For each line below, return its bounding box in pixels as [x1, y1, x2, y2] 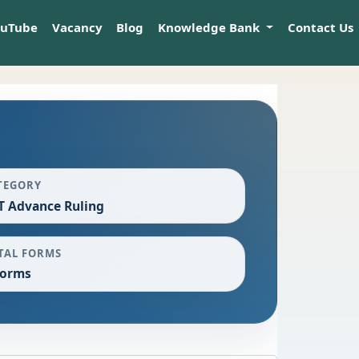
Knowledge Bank [158, 19, 264, 35]
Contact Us [287, 19, 353, 35]
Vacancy [51, 19, 103, 35]
